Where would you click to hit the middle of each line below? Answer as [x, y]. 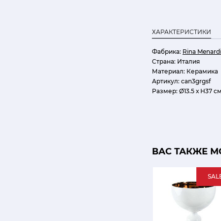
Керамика [202, 71]
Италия [188, 61]
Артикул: [166, 81]
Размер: [165, 91]
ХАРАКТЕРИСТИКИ [182, 32]
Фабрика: [166, 52]
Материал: [168, 71]
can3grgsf [195, 81]
